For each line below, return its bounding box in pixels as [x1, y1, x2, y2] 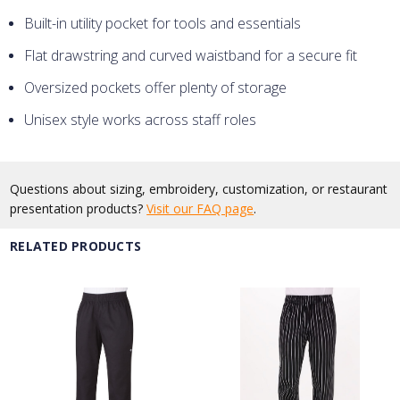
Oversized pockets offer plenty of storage [24, 78, 287, 98]
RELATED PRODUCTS [10, 237, 142, 254]
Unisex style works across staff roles [24, 110, 257, 130]
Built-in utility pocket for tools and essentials [24, 13, 302, 34]
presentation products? [10, 199, 147, 217]
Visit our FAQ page [146, 199, 254, 217]
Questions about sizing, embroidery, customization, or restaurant [10, 179, 388, 197]
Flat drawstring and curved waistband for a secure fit [24, 46, 358, 66]
